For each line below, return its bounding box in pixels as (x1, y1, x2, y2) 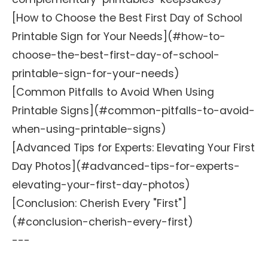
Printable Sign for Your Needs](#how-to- (12, 29, 226, 44)
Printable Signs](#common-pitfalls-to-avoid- (12, 103, 255, 118)
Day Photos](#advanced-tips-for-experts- (12, 159, 240, 173)
